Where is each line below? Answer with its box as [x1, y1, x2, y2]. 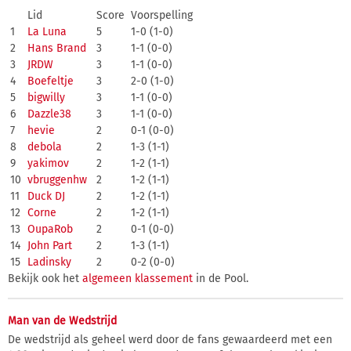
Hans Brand [27, 41, 86, 55]
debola [27, 139, 62, 154]
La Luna [27, 24, 67, 38]
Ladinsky [27, 255, 71, 269]
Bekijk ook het [8, 271, 82, 285]
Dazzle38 [27, 107, 71, 121]
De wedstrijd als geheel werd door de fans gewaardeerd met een [8, 332, 332, 346]
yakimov [27, 156, 69, 170]
